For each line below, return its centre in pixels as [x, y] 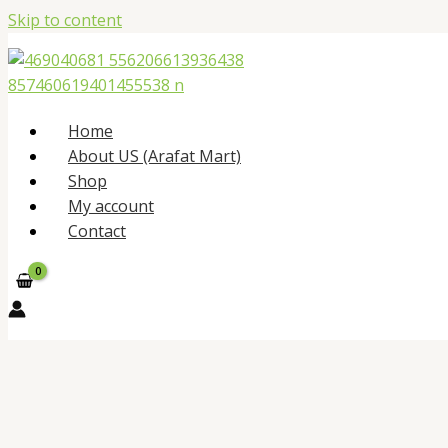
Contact [97, 231]
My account [111, 206]
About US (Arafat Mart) [154, 156]
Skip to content [65, 20]
